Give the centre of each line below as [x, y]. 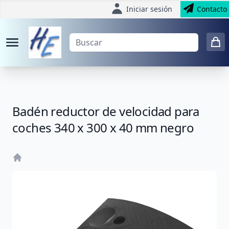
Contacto [212, 9]
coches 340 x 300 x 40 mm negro [103, 127]
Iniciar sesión [149, 9]
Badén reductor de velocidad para [106, 111]
